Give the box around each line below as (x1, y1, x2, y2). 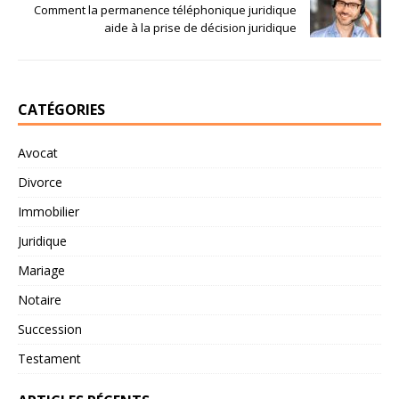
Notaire (18, 291, 61, 309)
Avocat (18, 144, 58, 162)
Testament (18, 350, 81, 368)
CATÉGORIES (18, 100, 105, 120)
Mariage (18, 262, 65, 280)
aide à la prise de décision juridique (104, 20, 297, 37)
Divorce (18, 174, 62, 191)
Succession (18, 321, 82, 338)
